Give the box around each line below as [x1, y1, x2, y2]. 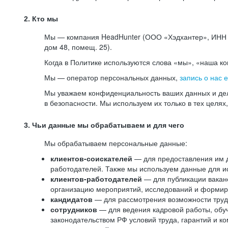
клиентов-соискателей [50, 153, 132, 163]
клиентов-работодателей [50, 174, 142, 184]
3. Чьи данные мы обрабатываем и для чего [24, 121, 184, 129]
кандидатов [50, 194, 95, 204]
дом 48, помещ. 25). [44, 42, 112, 52]
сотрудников [50, 204, 99, 214]
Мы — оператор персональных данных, [44, 72, 180, 82]
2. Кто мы [24, 15, 58, 23]
